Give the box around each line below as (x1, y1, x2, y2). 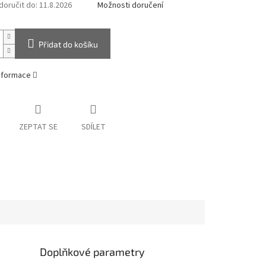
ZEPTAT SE (18, 121, 58, 134)
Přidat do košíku (38, 39, 98, 50)
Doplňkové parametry (40, 245, 145, 258)
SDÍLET (81, 121, 106, 134)
